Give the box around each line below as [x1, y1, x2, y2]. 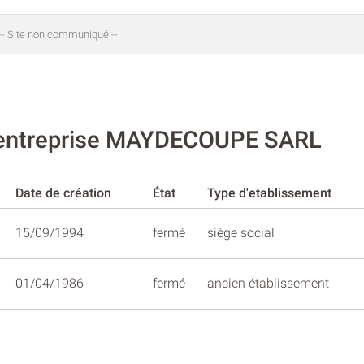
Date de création [15, 184, 111, 201]
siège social [207, 224, 275, 240]
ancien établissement [207, 275, 329, 291]
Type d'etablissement [207, 184, 331, 201]
